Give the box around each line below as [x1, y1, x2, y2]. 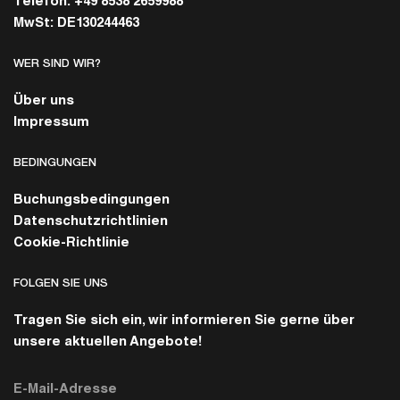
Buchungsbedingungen [13, 194, 170, 208]
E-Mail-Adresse [21, 381, 35, 396]
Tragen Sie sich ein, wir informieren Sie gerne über [13, 314, 354, 329]
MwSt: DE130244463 [13, 17, 139, 31]
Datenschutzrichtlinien [13, 215, 168, 229]
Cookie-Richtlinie [13, 237, 129, 251]
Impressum [13, 116, 89, 130]
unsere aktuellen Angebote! [13, 336, 203, 350]
